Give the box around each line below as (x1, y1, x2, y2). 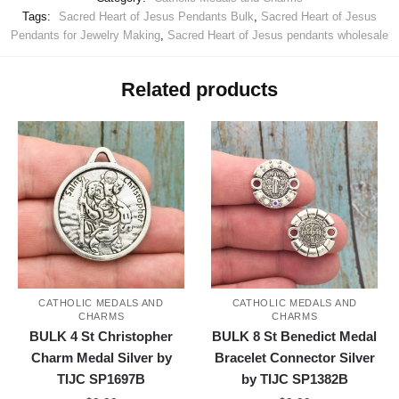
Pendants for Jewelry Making (11, 28, 160, 43)
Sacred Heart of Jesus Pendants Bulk (59, 10, 254, 24)
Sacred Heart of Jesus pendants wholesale (167, 28, 388, 43)
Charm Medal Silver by (30, 350, 172, 366)
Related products (121, 78, 278, 102)
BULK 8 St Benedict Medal (212, 329, 378, 345)
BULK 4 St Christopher (29, 329, 174, 345)
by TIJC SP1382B (240, 371, 348, 387)
